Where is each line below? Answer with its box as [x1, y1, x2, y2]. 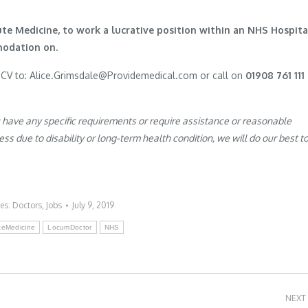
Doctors [12, 200, 42, 210]
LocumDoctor [47, 223, 92, 231]
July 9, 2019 [71, 200, 114, 210]
